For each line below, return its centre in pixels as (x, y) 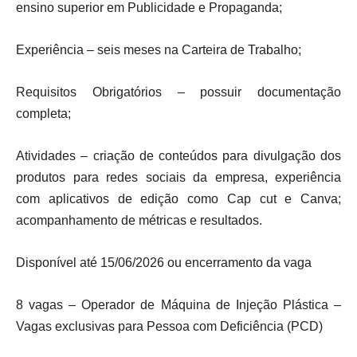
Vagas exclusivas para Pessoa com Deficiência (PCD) (169, 326)
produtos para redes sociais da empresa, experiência (178, 177)
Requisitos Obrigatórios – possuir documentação (178, 92)
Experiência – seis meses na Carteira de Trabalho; (159, 50)
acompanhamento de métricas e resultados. (139, 220)
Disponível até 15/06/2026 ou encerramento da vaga (164, 263)
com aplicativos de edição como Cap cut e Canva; (178, 199)
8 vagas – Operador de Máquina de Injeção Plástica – (178, 305)
